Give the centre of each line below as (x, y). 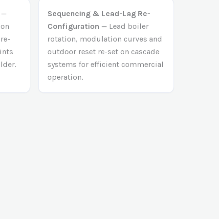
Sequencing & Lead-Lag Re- (99, 13)
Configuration (73, 26)
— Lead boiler (124, 26)
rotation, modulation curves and (105, 39)
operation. (65, 77)
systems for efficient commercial (106, 64)
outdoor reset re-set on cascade (103, 51)
